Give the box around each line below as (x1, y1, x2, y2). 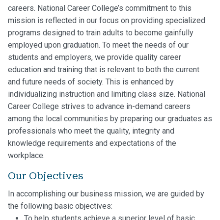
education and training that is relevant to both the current (8, 65, 199, 75)
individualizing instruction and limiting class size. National (8, 89, 205, 99)
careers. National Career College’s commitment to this (8, 3, 192, 13)
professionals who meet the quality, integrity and (8, 126, 174, 136)
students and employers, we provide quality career (8, 53, 181, 62)
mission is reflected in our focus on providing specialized (8, 16, 205, 26)
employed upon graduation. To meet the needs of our (8, 40, 189, 50)
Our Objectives (8, 170, 83, 182)
